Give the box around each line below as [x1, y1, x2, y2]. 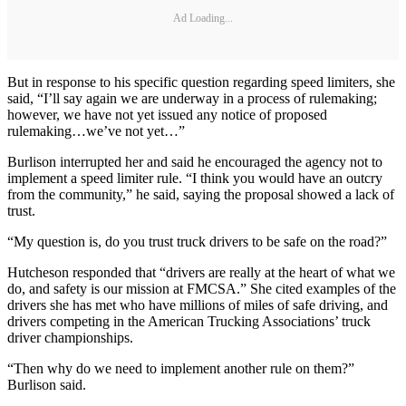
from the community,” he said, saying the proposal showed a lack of [7, 186, 394, 202]
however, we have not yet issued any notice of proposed [7, 106, 327, 122]
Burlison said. [7, 376, 86, 392]
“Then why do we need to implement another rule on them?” [7, 360, 354, 376]
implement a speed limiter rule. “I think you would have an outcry [7, 169, 382, 186]
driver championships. [7, 329, 133, 345]
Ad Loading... [173, 12, 233, 25]
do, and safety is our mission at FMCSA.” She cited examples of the [7, 280, 396, 296]
